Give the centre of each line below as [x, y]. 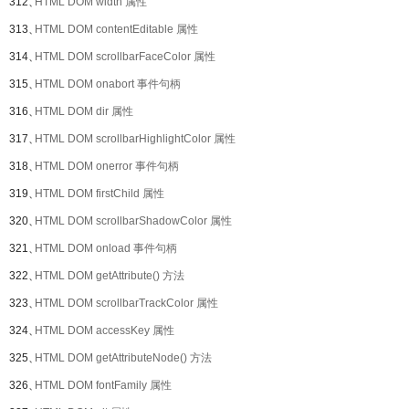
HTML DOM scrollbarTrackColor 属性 [126, 303]
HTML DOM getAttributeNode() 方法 [123, 358]
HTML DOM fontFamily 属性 [103, 385]
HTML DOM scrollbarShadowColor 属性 [133, 221]
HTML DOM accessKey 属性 [105, 330]
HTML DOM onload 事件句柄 [106, 248]
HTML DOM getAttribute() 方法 [110, 276]
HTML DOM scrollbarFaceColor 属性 [125, 57]
